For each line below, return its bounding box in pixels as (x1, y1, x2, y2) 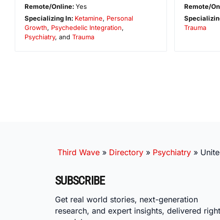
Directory (109, 147, 143, 157)
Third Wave (57, 147, 100, 157)
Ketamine (75, 14, 103, 22)
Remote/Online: (25, 2, 76, 10)
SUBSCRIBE (55, 173, 105, 188)
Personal (107, 14, 134, 22)
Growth (25, 23, 47, 31)
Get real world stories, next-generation (55, 194, 198, 204)
